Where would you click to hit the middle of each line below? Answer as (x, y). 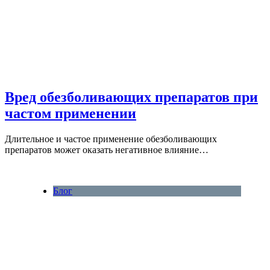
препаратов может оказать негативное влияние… (107, 150)
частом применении (71, 114)
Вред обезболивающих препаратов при (131, 97)
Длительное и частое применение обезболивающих (111, 139)
